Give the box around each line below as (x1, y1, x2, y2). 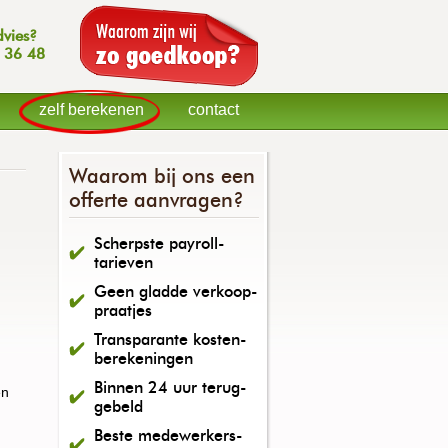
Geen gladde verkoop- (94, 282, 257, 301)
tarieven (94, 253, 153, 272)
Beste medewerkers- (94, 426, 242, 445)
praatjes (94, 301, 152, 320)
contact (188, 101, 239, 118)
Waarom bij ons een (69, 164, 255, 188)
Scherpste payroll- (94, 234, 224, 253)
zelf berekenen (39, 101, 144, 118)
